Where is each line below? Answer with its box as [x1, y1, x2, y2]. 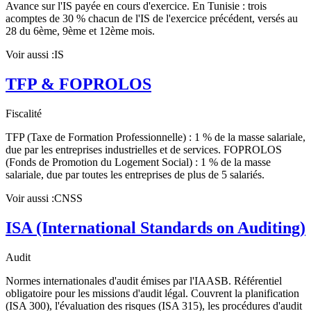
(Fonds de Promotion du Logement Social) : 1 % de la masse [6, 156, 271, 169]
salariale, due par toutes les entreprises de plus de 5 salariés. [6, 169, 264, 181]
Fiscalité [6, 108, 42, 120]
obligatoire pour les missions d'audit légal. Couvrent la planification [6, 287, 299, 300]
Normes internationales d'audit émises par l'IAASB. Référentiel [6, 275, 282, 287]
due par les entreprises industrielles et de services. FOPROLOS [6, 144, 282, 156]
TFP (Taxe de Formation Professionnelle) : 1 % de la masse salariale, [6, 131, 305, 144]
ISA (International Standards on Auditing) [6, 219, 305, 237]
